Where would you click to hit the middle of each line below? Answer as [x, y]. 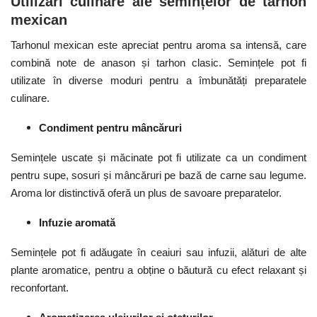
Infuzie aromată [77, 222]
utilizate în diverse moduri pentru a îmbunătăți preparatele [158, 80]
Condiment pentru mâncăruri [110, 127]
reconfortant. [40, 287]
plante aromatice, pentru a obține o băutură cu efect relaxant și [158, 270]
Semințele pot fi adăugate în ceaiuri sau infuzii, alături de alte [158, 252]
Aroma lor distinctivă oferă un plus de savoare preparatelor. [146, 192]
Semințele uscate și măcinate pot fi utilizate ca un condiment [158, 157]
